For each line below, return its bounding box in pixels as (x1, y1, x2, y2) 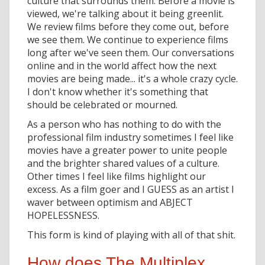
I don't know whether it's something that (27, 85, 208, 98)
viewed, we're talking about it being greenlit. (27, 7, 224, 20)
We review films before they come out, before (27, 20, 229, 33)
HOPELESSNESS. (27, 208, 99, 222)
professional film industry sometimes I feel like (27, 130, 234, 144)
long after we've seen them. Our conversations (27, 46, 234, 59)
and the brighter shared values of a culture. (27, 156, 219, 170)
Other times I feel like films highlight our (27, 169, 206, 183)
